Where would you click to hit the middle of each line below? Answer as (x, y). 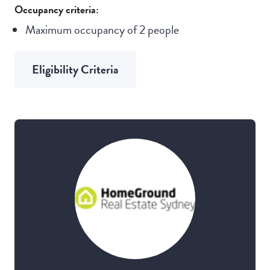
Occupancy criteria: (57, 10)
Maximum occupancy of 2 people (102, 30)
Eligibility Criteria (75, 70)
